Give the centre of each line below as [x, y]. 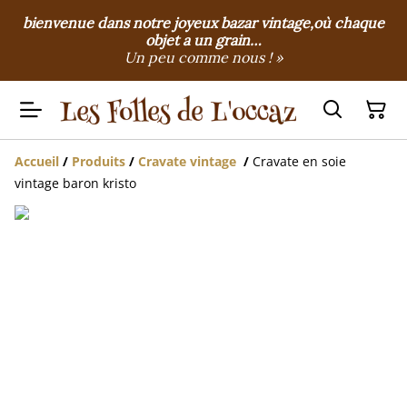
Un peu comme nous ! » [203, 57]
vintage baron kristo [75, 183]
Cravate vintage [189, 161]
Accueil [37, 161]
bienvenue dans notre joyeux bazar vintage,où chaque [203, 23]
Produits [99, 161]
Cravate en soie [299, 161]
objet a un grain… [203, 40]
